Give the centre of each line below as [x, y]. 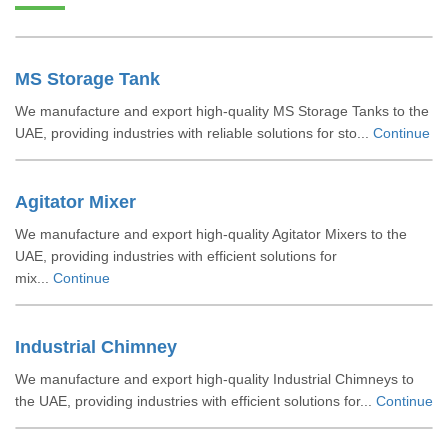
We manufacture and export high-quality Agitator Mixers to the [211, 234]
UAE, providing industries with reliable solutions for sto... [194, 133]
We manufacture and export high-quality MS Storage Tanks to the [222, 111]
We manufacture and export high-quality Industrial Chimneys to [214, 379]
